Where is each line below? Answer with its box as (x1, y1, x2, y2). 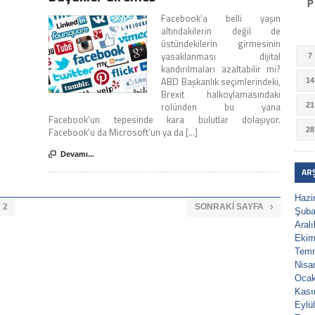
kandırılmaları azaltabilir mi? (161, 62, 281, 77)
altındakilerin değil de (161, 24, 281, 39)
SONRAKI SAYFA (195, 202, 264, 212)
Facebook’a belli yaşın (161, 11, 281, 26)
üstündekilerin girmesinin (161, 37, 281, 51)
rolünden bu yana (161, 100, 281, 115)
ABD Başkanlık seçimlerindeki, (161, 75, 281, 89)
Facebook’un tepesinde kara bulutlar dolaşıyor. (49, 112, 281, 127)
